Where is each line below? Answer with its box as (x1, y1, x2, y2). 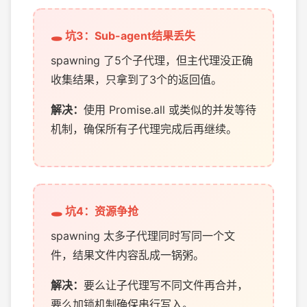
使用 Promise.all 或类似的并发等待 (84, 103, 256, 116)
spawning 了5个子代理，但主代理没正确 (51, 53, 253, 67)
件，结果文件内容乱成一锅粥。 (51, 248, 204, 262)
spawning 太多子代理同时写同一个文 (51, 229, 235, 243)
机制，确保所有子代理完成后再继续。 (51, 122, 237, 136)
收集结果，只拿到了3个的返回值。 (51, 73, 222, 86)
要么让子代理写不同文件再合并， (84, 278, 248, 292)
